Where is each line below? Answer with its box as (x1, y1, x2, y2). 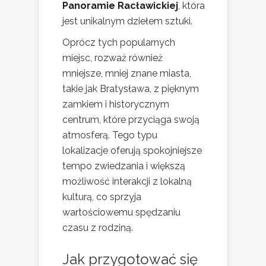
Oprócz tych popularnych (62, 36, 175, 48)
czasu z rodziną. (62, 221, 133, 233)
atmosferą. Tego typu (62, 129, 157, 141)
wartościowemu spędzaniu (62, 206, 180, 218)
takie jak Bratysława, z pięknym (62, 83, 199, 94)
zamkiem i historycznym (62, 98, 169, 110)
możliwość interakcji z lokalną (62, 175, 192, 187)
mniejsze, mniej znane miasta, (62, 67, 191, 79)
